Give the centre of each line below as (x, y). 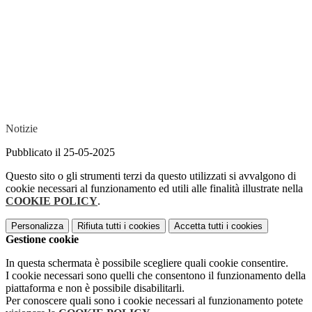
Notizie (22, 129)
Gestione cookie (42, 240)
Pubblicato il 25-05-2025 (60, 153)
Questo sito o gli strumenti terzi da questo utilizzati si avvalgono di (151, 176)
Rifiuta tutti (99, 226)
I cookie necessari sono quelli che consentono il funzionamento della (156, 276)
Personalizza (37, 226)
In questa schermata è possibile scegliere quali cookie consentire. (147, 263)
